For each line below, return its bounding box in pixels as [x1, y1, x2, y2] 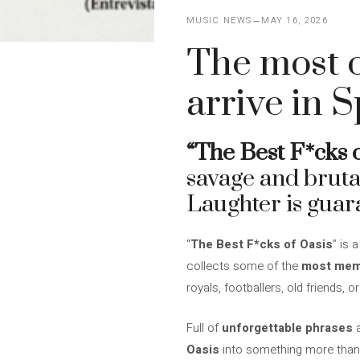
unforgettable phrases [222, 318, 353, 337]
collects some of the [186, 257, 301, 275]
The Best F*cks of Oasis [190, 235, 333, 253]
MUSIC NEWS [186, 14, 252, 27]
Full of [186, 318, 222, 337]
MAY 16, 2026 [261, 14, 329, 27]
